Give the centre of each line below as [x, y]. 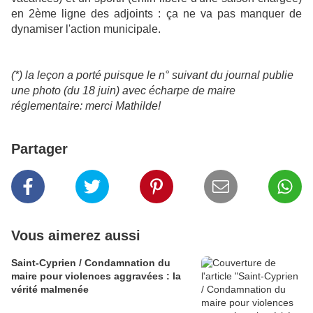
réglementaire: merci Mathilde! [86, 106]
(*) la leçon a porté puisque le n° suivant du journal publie [152, 75]
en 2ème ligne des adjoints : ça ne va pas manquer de [156, 14]
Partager [39, 149]
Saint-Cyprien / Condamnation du [91, 263]
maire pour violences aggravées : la [96, 276]
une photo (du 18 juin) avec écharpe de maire [123, 90]
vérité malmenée [50, 289]
